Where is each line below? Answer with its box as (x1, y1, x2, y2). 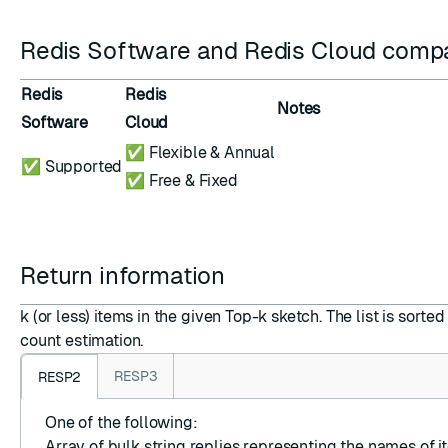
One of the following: (45, 413, 198, 432)
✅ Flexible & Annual (125, 143, 275, 162)
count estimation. (20, 331, 144, 350)
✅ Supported (21, 157, 123, 176)
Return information (20, 262, 231, 289)
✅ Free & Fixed (125, 171, 238, 190)
